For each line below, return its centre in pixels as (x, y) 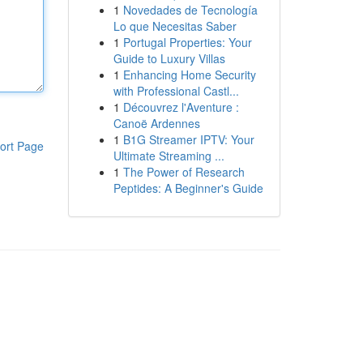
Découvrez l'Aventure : (181, 107)
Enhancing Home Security (189, 75)
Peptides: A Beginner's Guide (188, 188)
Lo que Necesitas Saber (175, 26)
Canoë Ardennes (156, 123)
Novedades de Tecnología (190, 10)
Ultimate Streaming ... (169, 156)
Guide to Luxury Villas (169, 58)
